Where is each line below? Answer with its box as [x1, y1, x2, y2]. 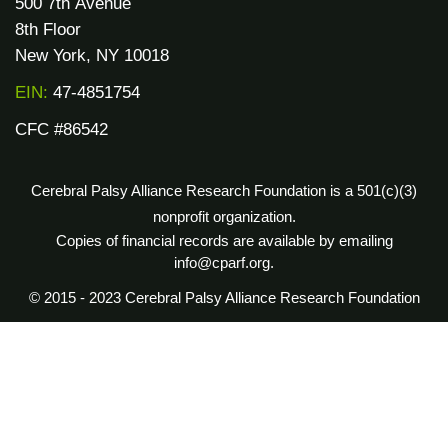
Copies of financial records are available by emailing [55, 232, 393, 249]
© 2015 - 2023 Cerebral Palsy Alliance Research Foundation [28, 289, 420, 306]
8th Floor [15, 19, 81, 39]
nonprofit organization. [152, 208, 296, 225]
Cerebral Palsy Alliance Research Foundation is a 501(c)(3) [31, 182, 417, 199]
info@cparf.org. [174, 254, 274, 271]
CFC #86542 [15, 119, 108, 139]
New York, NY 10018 [15, 45, 169, 65]
